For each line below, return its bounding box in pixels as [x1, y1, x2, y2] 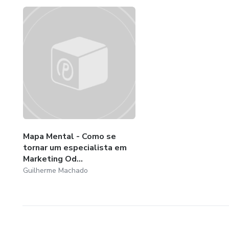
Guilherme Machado [23, 165, 88, 175]
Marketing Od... [23, 153, 83, 165]
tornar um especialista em [23, 142, 127, 153]
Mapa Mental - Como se [23, 130, 116, 142]
